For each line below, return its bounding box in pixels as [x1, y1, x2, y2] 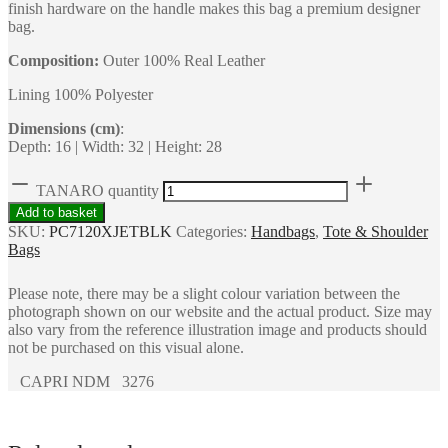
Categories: [176, 222, 251, 240]
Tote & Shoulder [323, 222, 428, 240]
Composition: [8, 51, 103, 69]
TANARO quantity [36, 181, 159, 199]
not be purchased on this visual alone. [8, 338, 244, 356]
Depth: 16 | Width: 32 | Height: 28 [8, 137, 222, 155]
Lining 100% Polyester [8, 85, 153, 103]
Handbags [251, 222, 315, 240]
